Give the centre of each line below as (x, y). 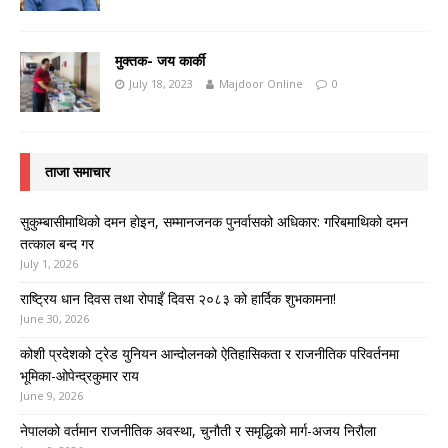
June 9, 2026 (51, 396)
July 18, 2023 (161, 84)
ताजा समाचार (77, 172)
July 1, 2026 (49, 264)
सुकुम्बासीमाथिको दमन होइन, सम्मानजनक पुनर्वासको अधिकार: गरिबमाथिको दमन (214, 222)
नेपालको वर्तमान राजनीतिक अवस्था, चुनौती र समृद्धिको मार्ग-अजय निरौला (198, 431)
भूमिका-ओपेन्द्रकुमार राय (79, 376)
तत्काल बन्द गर (57, 244)
